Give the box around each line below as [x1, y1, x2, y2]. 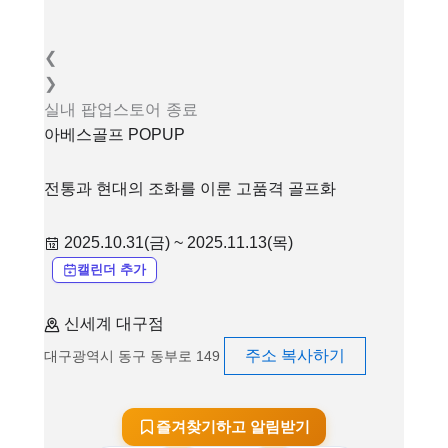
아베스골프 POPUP [44, 126, 185, 143]
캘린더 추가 [77, 261, 146, 277]
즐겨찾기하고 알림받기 [156, 418, 310, 436]
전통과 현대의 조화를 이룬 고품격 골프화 [44, 180, 336, 197]
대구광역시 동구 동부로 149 [44, 347, 220, 364]
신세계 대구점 [64, 314, 164, 332]
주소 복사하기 [245, 346, 345, 364]
